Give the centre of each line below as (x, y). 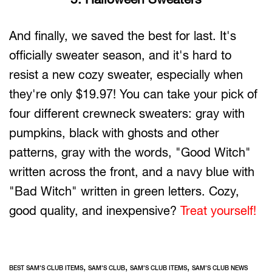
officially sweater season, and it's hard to (120, 55)
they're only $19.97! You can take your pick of (133, 93)
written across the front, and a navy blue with (132, 171)
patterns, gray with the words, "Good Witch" (130, 152)
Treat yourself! (218, 210)
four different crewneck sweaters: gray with (127, 113)
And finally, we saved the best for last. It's (123, 35)
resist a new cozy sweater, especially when (126, 74)
